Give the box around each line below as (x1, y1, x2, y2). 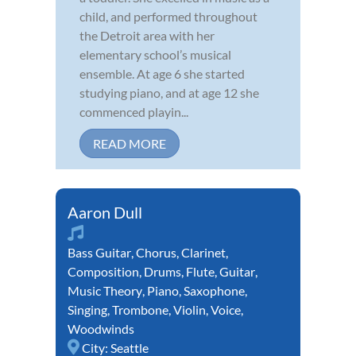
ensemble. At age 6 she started (79, 66, 245, 82)
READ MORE (93, 136, 166, 152)
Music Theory (68, 283, 142, 299)
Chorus (136, 245, 176, 261)
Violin (173, 302, 206, 318)
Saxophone (184, 283, 245, 299)
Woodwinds (68, 321, 134, 337)
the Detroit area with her (79, 28, 215, 44)
